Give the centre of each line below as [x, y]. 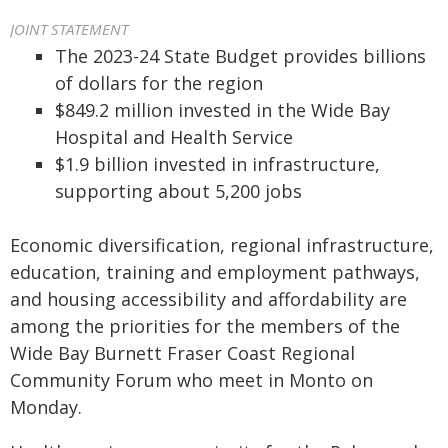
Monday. [46, 407]
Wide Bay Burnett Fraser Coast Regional [182, 353]
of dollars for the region [159, 83]
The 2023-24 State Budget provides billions [240, 56]
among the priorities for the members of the [205, 326]
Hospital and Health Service [174, 137]
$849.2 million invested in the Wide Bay [222, 110]
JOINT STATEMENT [69, 29]
